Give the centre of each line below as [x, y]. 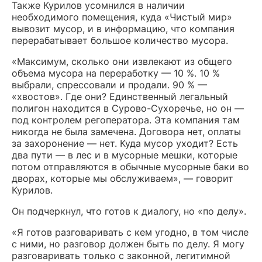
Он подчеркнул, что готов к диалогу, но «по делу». [129, 211]
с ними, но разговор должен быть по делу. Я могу [128, 244]
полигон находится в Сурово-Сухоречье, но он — [128, 108]
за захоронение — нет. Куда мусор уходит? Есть [125, 144]
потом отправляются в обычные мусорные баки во [130, 167]
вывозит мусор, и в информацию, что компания [123, 29]
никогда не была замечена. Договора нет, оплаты [126, 132]
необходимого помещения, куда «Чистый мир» [122, 17]
